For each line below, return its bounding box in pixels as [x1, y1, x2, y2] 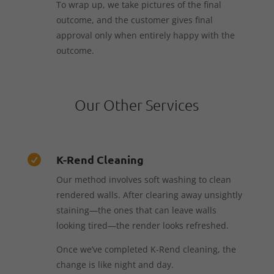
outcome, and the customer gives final [56, 13, 213, 26]
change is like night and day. [56, 258, 174, 270]
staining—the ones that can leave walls [56, 204, 217, 216]
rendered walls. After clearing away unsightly [56, 188, 242, 201]
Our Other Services [75, 95, 199, 114]
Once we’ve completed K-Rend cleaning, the [56, 243, 236, 255]
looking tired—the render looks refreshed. [56, 219, 229, 231]
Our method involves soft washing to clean [56, 173, 231, 185]
